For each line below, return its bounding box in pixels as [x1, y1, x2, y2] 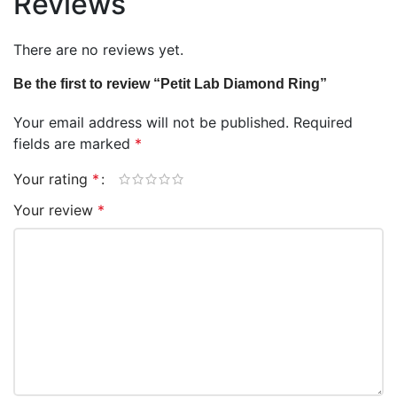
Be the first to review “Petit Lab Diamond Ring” [13, 76, 327, 91]
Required [293, 113, 353, 131]
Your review [13, 201, 97, 219]
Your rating [13, 170, 92, 188]
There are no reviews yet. [13, 41, 183, 58]
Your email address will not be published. [13, 113, 289, 131]
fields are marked [13, 135, 135, 152]
